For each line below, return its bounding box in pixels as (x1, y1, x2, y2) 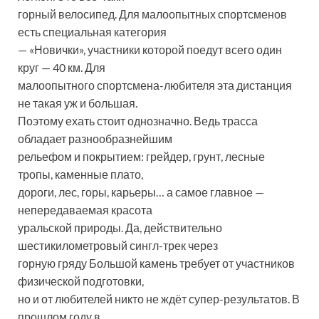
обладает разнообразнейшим (18, 132, 172, 146)
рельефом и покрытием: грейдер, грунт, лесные (18, 150, 265, 164)
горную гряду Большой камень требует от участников (18, 256, 295, 271)
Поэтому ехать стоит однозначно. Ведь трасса (18, 114, 258, 128)
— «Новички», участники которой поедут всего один (18, 43, 282, 57)
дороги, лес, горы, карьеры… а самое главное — (18, 185, 264, 199)
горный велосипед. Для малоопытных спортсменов (18, 7, 287, 21)
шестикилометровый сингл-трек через (18, 239, 218, 253)
